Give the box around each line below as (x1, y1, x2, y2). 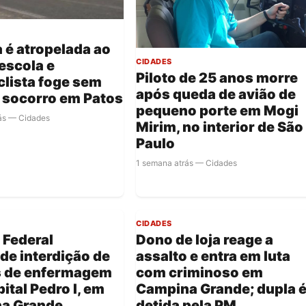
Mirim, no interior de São (136, 119, 304, 136)
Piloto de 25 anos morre (136, 70, 298, 87)
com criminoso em (136, 264, 264, 281)
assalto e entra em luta (136, 248, 291, 265)
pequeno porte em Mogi (136, 102, 299, 120)
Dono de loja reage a (136, 232, 274, 249)
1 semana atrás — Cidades (136, 158, 238, 169)
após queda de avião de (136, 86, 296, 103)
